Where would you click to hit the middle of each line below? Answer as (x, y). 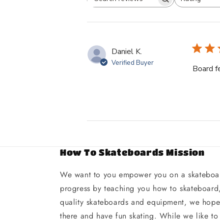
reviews (143, 14)
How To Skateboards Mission (132, 152)
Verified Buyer (133, 63)
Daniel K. (127, 52)
